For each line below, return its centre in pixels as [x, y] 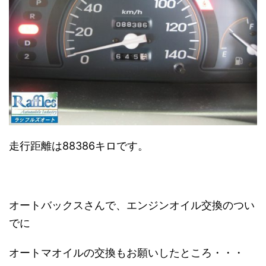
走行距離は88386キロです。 [79, 145]
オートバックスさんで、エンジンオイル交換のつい [132, 205]
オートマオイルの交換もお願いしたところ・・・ [126, 252]
